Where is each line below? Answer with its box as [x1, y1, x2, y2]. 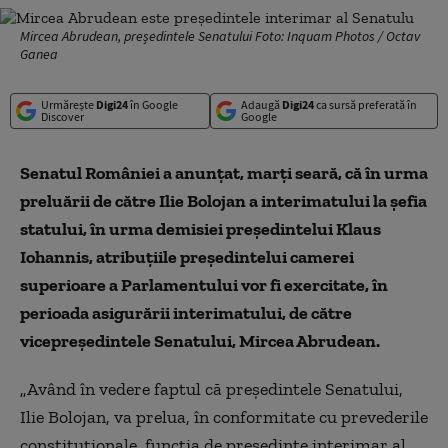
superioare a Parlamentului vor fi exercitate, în [20, 274, 388, 296]
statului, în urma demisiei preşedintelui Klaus [20, 218, 381, 240]
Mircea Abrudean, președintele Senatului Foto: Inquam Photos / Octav [20, 27, 420, 45]
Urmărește [41, 97, 96, 112]
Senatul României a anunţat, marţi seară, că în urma [20, 162, 428, 184]
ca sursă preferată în [313, 97, 417, 112]
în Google [128, 97, 178, 112]
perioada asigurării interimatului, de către [20, 302, 352, 324]
